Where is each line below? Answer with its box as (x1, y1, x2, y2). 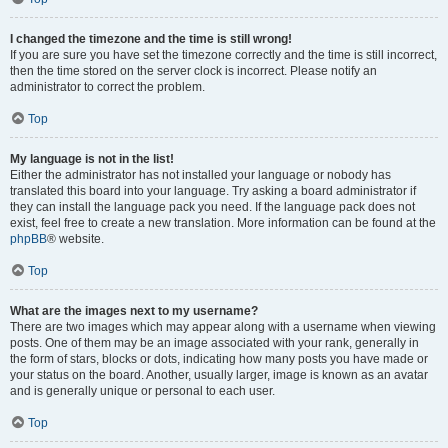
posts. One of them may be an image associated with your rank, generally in (10, 336, 419, 350)
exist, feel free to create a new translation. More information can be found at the (10, 216, 436, 230)
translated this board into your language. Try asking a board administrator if (10, 184, 416, 198)
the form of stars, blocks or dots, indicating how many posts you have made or (10, 352, 428, 366)
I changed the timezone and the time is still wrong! (10, 32, 292, 46)
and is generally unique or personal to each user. (10, 384, 275, 398)
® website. (47, 232, 104, 246)
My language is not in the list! (10, 152, 174, 166)
